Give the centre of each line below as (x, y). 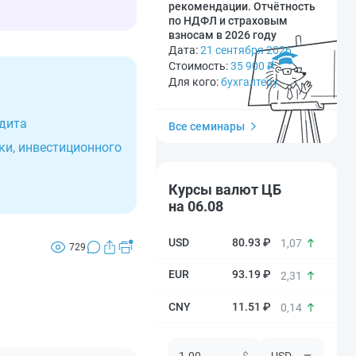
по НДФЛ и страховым (228, 21)
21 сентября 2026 (246, 50)
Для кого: (195, 82)
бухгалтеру (250, 82)
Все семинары (207, 126)
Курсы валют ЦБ (225, 190)
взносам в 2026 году (222, 35)
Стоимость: (199, 66)
